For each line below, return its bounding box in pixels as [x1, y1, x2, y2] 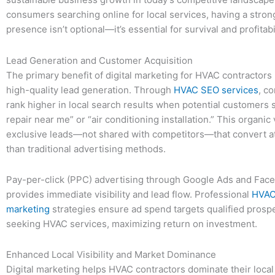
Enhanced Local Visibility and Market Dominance [6, 249, 216, 260]
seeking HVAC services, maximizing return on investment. [6, 217, 257, 230]
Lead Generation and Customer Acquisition [6, 54, 193, 66]
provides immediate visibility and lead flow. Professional [6, 188, 252, 200]
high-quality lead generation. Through [6, 83, 174, 96]
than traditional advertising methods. [6, 142, 166, 155]
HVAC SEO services [174, 83, 258, 96]
